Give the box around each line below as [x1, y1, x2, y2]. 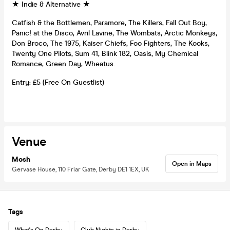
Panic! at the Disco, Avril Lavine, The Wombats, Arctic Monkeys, [12, 28, 217, 37]
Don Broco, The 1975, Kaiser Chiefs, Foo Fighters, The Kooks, [12, 39, 209, 48]
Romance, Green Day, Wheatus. [12, 59, 115, 68]
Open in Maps [172, 160, 212, 167]
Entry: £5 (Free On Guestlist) [12, 78, 104, 87]
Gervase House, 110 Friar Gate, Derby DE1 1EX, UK [12, 165, 149, 173]
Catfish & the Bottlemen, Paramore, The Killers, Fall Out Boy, [12, 18, 207, 27]
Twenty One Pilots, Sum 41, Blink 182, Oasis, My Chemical [12, 49, 198, 58]
